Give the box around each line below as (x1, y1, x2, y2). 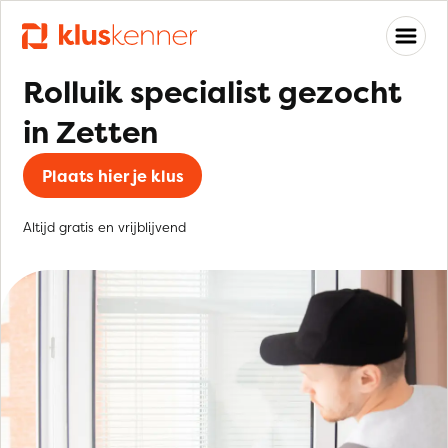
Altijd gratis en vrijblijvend (23, 218, 186, 236)
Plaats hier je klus (41, 164, 184, 187)
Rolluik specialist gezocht (23, 72, 402, 113)
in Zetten (23, 112, 158, 153)
